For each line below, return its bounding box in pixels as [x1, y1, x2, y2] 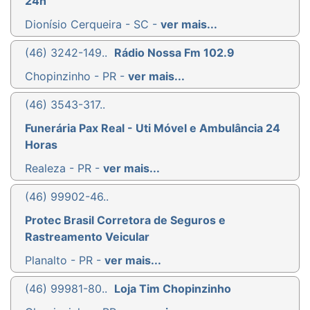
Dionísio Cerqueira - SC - [25, 17, 161, 31]
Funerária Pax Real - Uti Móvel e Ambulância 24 [25, 120, 280, 135]
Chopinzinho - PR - [25, 69, 128, 83]
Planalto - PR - [25, 253, 104, 267]
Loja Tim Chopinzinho [114, 281, 231, 295]
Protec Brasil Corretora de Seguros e [25, 212, 226, 227]
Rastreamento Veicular [25, 229, 149, 244]
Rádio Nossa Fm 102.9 [114, 45, 235, 60]
